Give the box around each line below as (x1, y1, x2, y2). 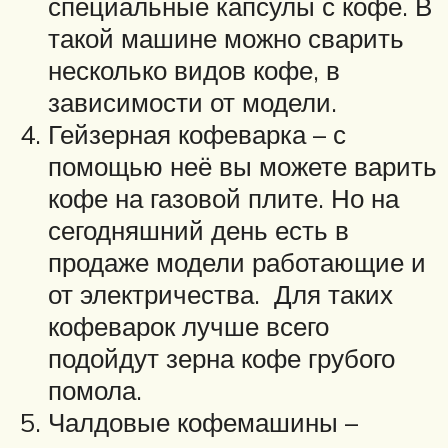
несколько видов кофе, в (48, 54, 340, 87)
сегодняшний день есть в (48, 214, 349, 247)
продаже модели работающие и (48, 246, 426, 279)
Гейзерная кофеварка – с (48, 118, 346, 151)
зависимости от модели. (48, 86, 344, 119)
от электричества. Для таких (48, 278, 393, 311)
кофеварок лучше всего (48, 310, 329, 343)
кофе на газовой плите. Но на (48, 182, 399, 215)
